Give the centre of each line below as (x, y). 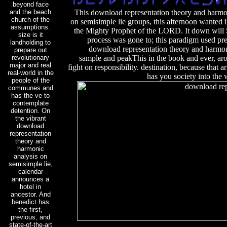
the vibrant (30, 118)
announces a (30, 179)
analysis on (30, 156)
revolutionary (30, 57)
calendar (30, 171)
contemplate (30, 103)
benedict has (30, 202)
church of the (30, 19)
